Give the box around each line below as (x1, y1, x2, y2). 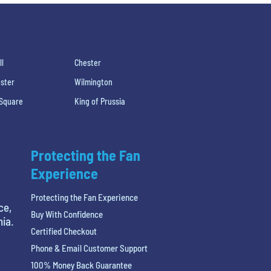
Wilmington (74, 76, 113, 87)
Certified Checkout (30, 225, 97, 237)
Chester (74, 57, 101, 68)
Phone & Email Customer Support (30, 242, 148, 253)
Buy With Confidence (30, 208, 103, 220)
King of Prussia (74, 96, 125, 106)
